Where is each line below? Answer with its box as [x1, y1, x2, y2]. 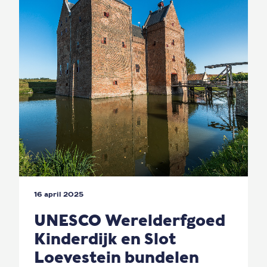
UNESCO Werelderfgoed [34, 211, 225, 229]
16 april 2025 [34, 190, 83, 198]
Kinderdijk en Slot [34, 229, 176, 248]
